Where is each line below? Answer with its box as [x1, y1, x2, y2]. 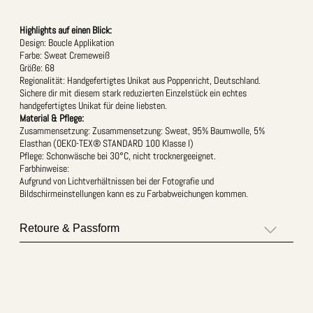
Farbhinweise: [20, 161, 69, 175]
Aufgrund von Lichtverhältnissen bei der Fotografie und [20, 174, 214, 187]
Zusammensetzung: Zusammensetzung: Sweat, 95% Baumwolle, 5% [20, 124, 265, 137]
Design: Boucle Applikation [20, 36, 114, 49]
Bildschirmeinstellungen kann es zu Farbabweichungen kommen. [20, 187, 248, 200]
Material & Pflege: [20, 111, 84, 124]
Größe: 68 [20, 61, 54, 74]
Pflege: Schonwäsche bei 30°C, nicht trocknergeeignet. [20, 149, 216, 162]
